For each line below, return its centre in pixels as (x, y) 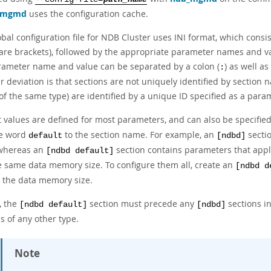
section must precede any (142, 204)
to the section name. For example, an (139, 135)
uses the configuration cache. (87, 14)
